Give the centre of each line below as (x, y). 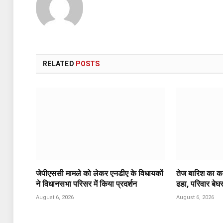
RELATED (59, 63)
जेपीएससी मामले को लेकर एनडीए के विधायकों (100, 174)
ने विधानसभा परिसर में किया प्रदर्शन (86, 184)
